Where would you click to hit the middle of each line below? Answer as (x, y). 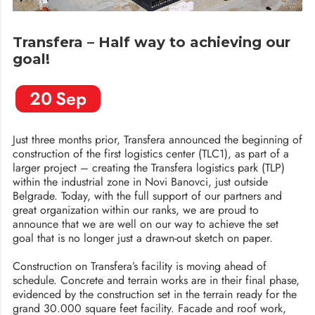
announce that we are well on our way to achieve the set (145, 224)
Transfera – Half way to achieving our (151, 42)
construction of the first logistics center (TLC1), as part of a (150, 153)
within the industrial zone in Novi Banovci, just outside (140, 181)
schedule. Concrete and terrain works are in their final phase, (156, 280)
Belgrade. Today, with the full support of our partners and (147, 195)
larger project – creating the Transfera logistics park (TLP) (148, 167)
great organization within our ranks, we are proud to (135, 210)
